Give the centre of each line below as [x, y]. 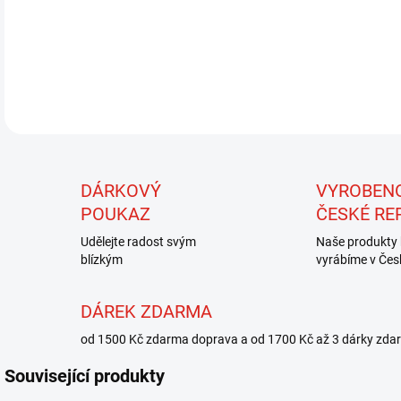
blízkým [102, 260]
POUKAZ [115, 214]
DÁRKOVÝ [121, 191]
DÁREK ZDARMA [146, 311]
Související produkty [85, 376]
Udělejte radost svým [138, 242]
